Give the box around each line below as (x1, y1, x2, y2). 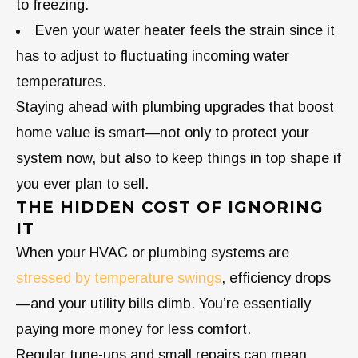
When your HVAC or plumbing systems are (16, 244, 289, 261)
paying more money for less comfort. (16, 320, 251, 337)
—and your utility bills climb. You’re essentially (16, 295, 311, 312)
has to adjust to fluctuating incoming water (16, 47, 289, 64)
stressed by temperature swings (16, 269, 221, 286)
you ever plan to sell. (16, 175, 149, 192)
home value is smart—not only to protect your (16, 124, 309, 141)
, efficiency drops (221, 269, 331, 286)
